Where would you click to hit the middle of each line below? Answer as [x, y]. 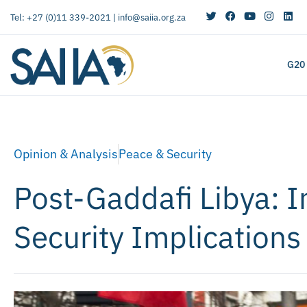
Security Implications [157, 236]
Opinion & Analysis [66, 153]
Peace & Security [165, 153]
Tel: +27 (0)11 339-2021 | [64, 17]
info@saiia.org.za [152, 17]
